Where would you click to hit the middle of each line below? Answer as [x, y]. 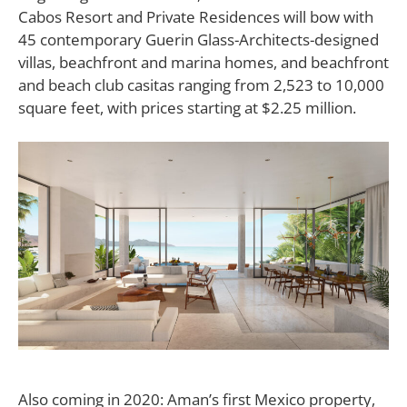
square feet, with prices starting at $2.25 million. [187, 107]
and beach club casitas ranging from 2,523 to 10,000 [201, 84]
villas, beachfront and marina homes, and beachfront [203, 62]
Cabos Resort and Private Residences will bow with [196, 16]
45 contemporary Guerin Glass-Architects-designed [199, 39]
